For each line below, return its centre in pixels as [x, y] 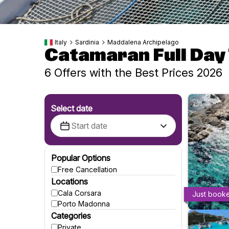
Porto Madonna [84, 203]
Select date [72, 108]
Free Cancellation [87, 169]
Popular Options [81, 158]
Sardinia [87, 42]
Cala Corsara [79, 193]
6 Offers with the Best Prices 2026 [133, 72]
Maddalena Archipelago [143, 42]
